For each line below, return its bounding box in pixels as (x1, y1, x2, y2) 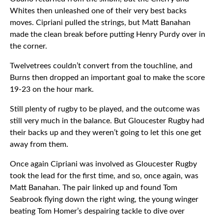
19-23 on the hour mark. (10, 85, 94, 93)
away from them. (10, 140, 68, 148)
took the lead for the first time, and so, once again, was (10, 172, 198, 180)
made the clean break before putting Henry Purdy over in (10, 30, 205, 38)
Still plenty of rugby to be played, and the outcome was (10, 105, 200, 113)
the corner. (10, 42, 47, 50)
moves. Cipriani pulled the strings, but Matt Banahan (10, 19, 191, 27)
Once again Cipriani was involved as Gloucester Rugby (10, 160, 197, 168)
